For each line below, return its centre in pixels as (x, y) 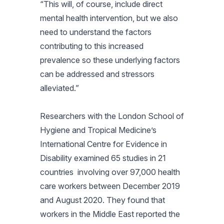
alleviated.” (59, 88)
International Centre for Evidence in (103, 144)
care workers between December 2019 (110, 186)
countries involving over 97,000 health (110, 172)
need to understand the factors (96, 32)
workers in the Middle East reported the (110, 214)
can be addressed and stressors (97, 74)
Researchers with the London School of (112, 116)
